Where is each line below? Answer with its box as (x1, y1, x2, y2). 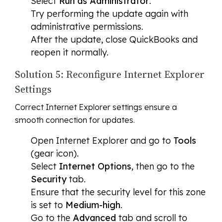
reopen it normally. (31, 47, 109, 58)
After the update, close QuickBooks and (31, 34, 198, 46)
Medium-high (65, 199, 120, 211)
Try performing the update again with (31, 8, 188, 20)
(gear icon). (31, 148, 79, 160)
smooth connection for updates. (15, 115, 135, 125)
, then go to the (131, 161, 195, 172)
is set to (31, 199, 65, 211)
